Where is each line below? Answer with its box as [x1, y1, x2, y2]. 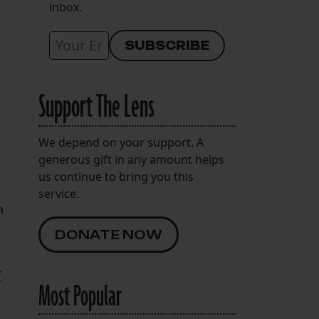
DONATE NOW [54, 227, 162, 243]
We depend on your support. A [38, 135, 204, 151]
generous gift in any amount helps [38, 152, 224, 168]
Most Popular [38, 278, 122, 317]
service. [38, 186, 79, 202]
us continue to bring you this [38, 169, 194, 185]
